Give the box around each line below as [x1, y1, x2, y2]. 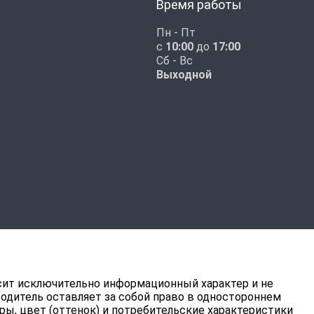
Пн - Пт [156, 26, 196, 39]
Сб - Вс [156, 54, 193, 67]
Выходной [156, 68, 212, 81]
